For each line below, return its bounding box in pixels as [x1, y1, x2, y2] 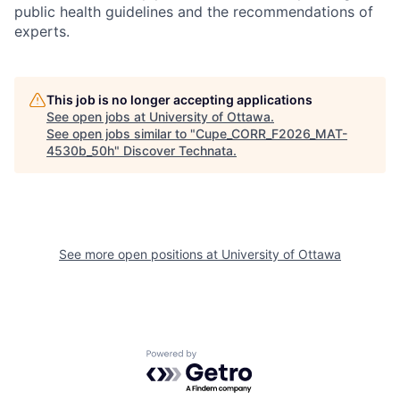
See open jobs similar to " [46, 126, 196, 141]
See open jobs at [46, 109, 149, 124]
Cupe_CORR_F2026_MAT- [196, 126, 347, 141]
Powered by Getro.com [146, 349, 303, 368]
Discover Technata [123, 143, 233, 158]
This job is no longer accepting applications [46, 92, 312, 107]
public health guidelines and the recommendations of [14, 3, 373, 21]
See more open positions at [59, 246, 221, 262]
